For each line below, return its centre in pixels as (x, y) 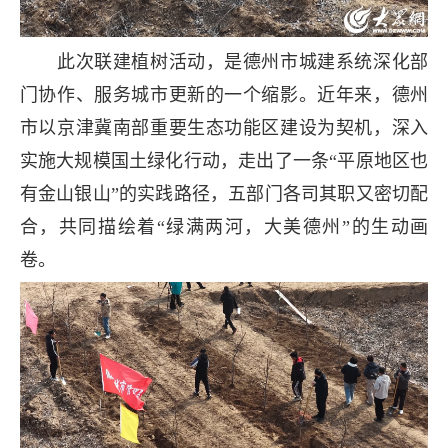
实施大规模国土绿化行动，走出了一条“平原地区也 (224, 160)
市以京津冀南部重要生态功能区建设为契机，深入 (224, 127)
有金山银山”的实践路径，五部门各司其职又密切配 (224, 193)
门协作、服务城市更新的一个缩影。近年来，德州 (224, 94)
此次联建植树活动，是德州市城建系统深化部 (224, 61)
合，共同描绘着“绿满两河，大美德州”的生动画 (224, 226)
